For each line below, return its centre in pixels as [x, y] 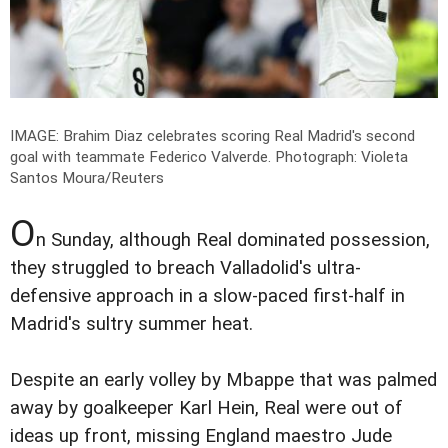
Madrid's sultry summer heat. [131, 324]
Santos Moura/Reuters [87, 178]
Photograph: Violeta [341, 157]
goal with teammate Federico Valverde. [142, 157]
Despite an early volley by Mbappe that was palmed [223, 380]
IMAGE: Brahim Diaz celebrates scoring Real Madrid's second [212, 136]
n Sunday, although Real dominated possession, [233, 240]
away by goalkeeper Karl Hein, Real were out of [206, 408]
